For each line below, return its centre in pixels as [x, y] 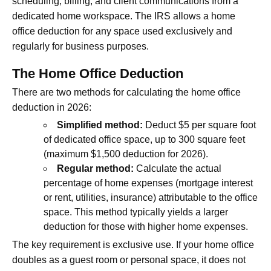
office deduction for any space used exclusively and [122, 31]
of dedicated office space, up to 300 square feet [144, 139]
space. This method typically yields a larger [136, 212]
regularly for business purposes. [80, 46]
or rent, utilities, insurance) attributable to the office [151, 197]
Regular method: [95, 168]
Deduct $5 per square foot [199, 125]
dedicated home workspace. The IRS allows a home [124, 16]
